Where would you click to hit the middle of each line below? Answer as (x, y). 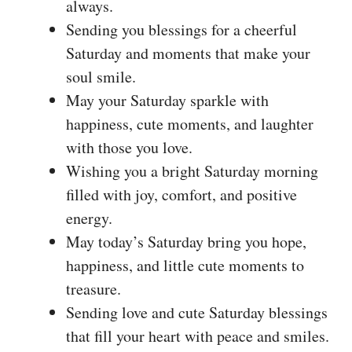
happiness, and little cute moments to (185, 265)
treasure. (93, 289)
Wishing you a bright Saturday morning (192, 171)
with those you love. (129, 147)
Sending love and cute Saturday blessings (197, 312)
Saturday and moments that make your (188, 53)
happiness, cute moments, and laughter (190, 124)
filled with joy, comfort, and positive (181, 194)
